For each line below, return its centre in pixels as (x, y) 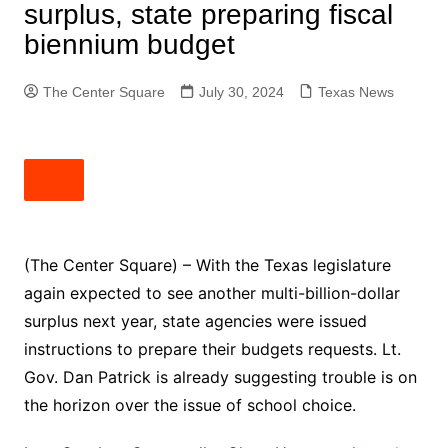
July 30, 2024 (241, 92)
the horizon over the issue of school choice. (189, 405)
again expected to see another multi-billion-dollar (211, 293)
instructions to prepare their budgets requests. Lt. (212, 349)
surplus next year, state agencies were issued (195, 321)
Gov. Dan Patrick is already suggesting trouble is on (220, 377)
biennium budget (129, 44)
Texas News (355, 92)
